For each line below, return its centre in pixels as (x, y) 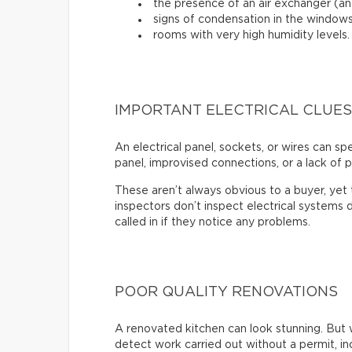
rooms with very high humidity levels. (251, 35)
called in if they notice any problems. (213, 222)
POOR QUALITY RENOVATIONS (226, 292)
